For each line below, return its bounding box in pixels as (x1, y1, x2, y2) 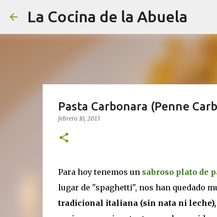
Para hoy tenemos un (58, 167, 142, 177)
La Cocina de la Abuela (27, 8, 187, 25)
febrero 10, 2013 (58, 115, 100, 122)
